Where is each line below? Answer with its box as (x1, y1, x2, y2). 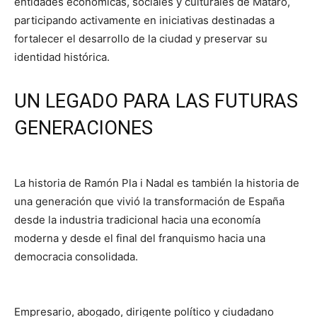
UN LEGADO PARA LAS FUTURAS (14, 89, 298, 113)
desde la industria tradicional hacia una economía (14, 212, 260, 226)
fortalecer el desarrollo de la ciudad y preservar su (14, 31, 267, 45)
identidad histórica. (14, 50, 110, 64)
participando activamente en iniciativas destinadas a (14, 13, 275, 27)
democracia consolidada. (14, 249, 138, 263)
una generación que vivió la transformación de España (14, 194, 284, 208)
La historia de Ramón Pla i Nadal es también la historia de (14, 175, 299, 190)
